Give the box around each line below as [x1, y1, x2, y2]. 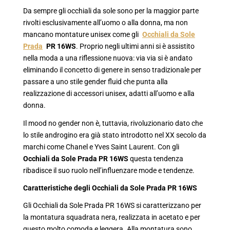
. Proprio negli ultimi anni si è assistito [76, 42, 195, 51]
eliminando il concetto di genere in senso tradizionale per [23, 66, 201, 75]
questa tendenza [128, 154, 183, 163]
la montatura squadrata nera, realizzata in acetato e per [23, 213, 200, 222]
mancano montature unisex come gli [23, 30, 140, 40]
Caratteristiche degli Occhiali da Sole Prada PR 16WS [23, 183, 197, 193]
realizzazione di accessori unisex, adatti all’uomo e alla [23, 89, 195, 99]
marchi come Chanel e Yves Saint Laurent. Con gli [23, 142, 179, 151]
